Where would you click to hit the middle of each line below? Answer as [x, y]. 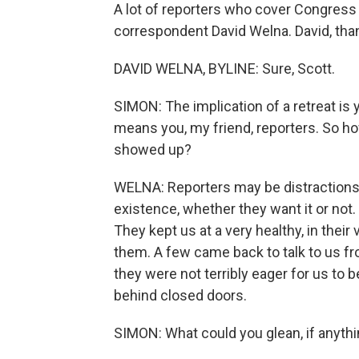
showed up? [153, 149]
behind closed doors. [180, 295]
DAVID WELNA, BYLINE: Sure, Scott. [224, 69]
